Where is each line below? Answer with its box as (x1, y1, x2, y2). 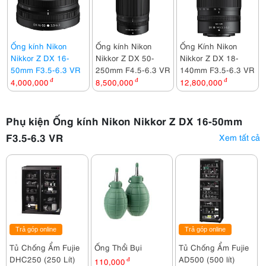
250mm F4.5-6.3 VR (95, 64, 170, 75)
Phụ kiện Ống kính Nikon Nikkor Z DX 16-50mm (6, 113, 243, 128)
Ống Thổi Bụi (94, 242, 142, 252)
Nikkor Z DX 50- (95, 52, 154, 63)
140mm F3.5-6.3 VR (180, 64, 255, 75)
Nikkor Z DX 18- (180, 52, 239, 63)
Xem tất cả (219, 131, 260, 142)
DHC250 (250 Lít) (9, 254, 75, 264)
